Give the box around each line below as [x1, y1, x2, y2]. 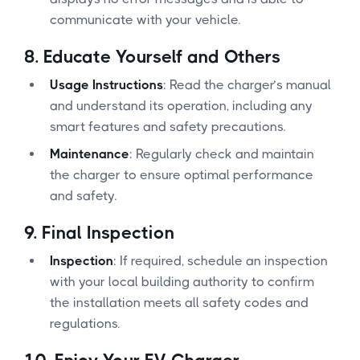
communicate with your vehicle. [50, 11, 240, 27]
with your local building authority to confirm [50, 273, 314, 289]
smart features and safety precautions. [50, 118, 285, 134]
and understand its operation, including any [50, 97, 313, 113]
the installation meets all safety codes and [50, 294, 309, 310]
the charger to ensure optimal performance [50, 166, 313, 182]
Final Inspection [42, 222, 174, 243]
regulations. [50, 315, 120, 331]
